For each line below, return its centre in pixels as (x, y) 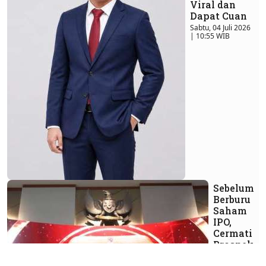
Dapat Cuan (218, 16)
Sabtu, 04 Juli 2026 (220, 28)
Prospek (233, 245)
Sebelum (234, 188)
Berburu (232, 199)
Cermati (233, 233)
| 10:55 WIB (210, 36)
